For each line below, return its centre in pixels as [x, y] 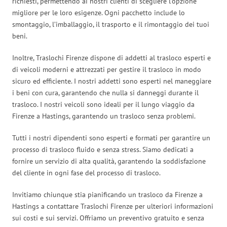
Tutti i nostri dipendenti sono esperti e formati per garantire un [111, 138]
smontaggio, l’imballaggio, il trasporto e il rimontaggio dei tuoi [111, 24]
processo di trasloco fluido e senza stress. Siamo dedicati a [103, 149]
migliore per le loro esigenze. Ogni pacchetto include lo [99, 12]
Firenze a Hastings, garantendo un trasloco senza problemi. [104, 116]
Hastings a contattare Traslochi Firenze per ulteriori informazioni [113, 206]
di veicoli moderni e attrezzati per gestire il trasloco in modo [107, 69]
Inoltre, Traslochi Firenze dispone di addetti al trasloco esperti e [111, 58]
